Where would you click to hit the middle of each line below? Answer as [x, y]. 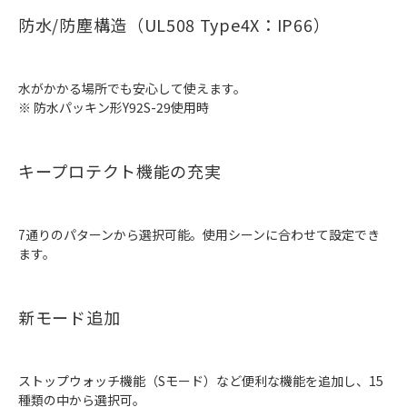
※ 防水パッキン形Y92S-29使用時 [114, 108]
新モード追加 [69, 318]
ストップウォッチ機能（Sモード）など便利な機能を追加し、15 [201, 381]
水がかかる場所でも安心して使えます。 [132, 89]
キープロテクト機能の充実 [120, 171]
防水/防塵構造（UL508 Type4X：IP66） [174, 25]
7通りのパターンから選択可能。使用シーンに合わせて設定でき [199, 235]
